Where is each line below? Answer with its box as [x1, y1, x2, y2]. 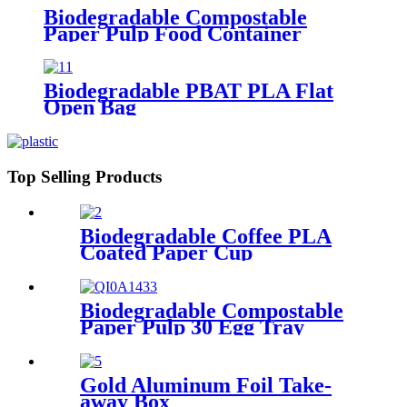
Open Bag [44, 95, 136, 120]
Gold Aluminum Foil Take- [80, 372, 332, 397]
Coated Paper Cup [80, 240, 253, 264]
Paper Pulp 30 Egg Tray [80, 314, 304, 339]
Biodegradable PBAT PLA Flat [44, 79, 333, 104]
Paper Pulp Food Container [44, 21, 302, 45]
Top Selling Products [7, 167, 162, 187]
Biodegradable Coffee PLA [80, 223, 332, 248]
